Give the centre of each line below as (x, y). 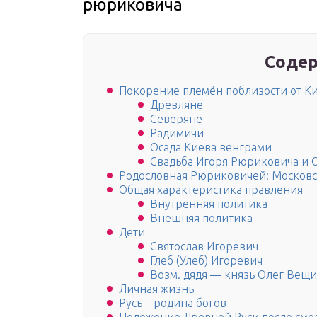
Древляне (177, 105)
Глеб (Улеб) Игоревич (206, 261)
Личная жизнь (156, 289)
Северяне (176, 119)
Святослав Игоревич (204, 247)
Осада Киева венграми (211, 148)
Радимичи (177, 133)
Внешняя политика (201, 218)
